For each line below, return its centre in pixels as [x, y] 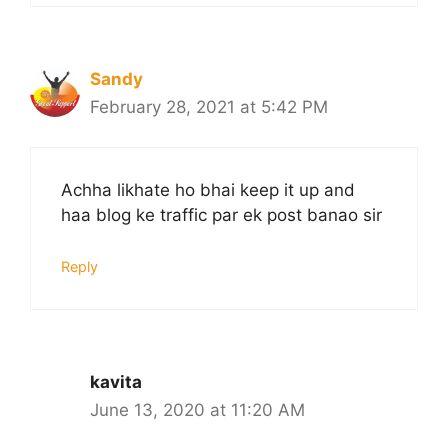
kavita [116, 381]
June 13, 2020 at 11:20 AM [197, 409]
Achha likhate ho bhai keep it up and [208, 190]
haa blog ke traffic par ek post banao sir [221, 215]
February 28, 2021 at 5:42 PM [209, 106]
